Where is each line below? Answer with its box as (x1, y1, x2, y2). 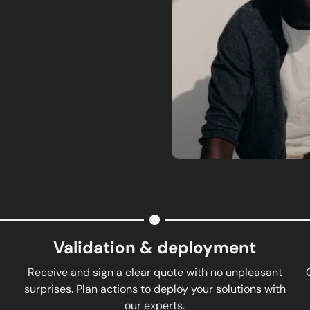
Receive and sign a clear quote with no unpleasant (27, 265, 282, 280)
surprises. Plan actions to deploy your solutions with (24, 282, 286, 296)
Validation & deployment (53, 237, 257, 258)
